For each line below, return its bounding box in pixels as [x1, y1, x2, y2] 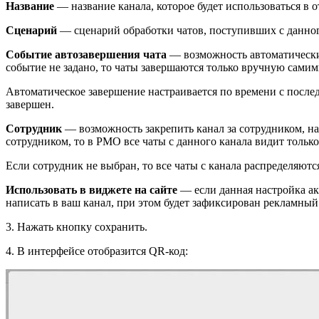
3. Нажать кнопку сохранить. [6, 220, 147, 233]
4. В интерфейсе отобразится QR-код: [6, 244, 188, 257]
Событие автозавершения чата [6, 48, 167, 61]
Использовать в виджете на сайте [6, 183, 177, 196]
